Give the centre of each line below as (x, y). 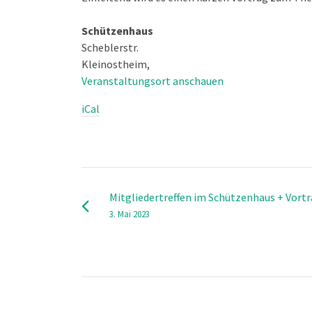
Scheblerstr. (110, 48)
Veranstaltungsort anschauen (153, 81)
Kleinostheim (114, 64)
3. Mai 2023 (130, 214)
